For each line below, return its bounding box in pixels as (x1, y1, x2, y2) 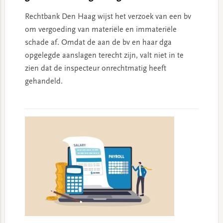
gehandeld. (24, 77, 63, 86)
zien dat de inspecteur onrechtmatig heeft (24, 64, 166, 73)
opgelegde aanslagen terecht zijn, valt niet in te (24, 51, 184, 60)
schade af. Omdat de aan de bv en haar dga (24, 38, 172, 47)
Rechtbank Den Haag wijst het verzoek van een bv (24, 12, 191, 21)
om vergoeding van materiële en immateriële (24, 25, 177, 34)
